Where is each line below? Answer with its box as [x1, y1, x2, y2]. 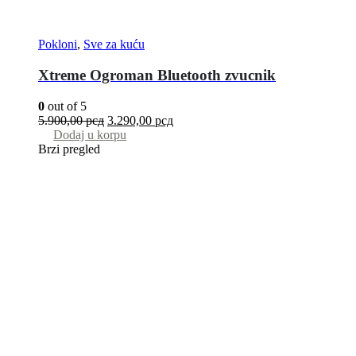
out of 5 [44, 99, 87, 113]
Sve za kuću [83, 37, 145, 52]
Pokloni [38, 37, 77, 52]
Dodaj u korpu [53, 127, 127, 141]
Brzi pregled [38, 141, 100, 156]
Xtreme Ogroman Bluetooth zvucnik [38, 67, 276, 84]
